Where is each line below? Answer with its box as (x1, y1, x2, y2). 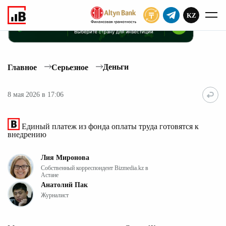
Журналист (41, 191, 69, 199)
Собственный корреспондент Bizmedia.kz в (41, 164, 148, 172)
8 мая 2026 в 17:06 (8, 91, 64, 99)
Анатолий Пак (41, 181, 88, 189)
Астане (41, 171, 59, 179)
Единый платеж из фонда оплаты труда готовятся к (20, 122, 199, 131)
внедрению (8, 130, 46, 139)
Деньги (103, 63, 129, 72)
